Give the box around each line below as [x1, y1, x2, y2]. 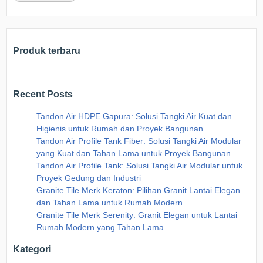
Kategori [13, 244, 52, 255]
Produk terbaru [13, 45, 81, 56]
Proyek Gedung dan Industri [36, 173, 141, 183]
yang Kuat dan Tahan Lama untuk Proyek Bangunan [36, 148, 231, 158]
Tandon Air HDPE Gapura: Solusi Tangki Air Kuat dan [36, 111, 232, 121]
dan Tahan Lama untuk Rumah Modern [36, 197, 183, 207]
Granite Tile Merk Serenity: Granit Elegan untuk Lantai [36, 210, 238, 220]
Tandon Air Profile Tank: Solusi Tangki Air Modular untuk [36, 160, 243, 170]
